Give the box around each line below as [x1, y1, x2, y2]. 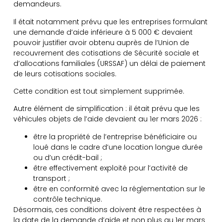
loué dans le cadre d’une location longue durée [33, 142, 203, 152]
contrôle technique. [33, 194, 102, 204]
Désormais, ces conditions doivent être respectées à [13, 204, 201, 215]
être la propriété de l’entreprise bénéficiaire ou [33, 131, 197, 142]
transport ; [33, 173, 70, 183]
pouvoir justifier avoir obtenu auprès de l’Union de [13, 37, 189, 48]
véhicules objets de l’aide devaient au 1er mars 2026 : [13, 114, 202, 124]
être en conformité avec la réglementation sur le [33, 183, 205, 194]
